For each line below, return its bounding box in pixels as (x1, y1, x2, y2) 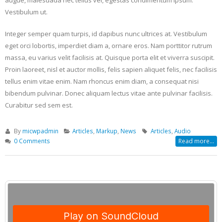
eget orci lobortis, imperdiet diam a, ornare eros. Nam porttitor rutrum (5, 41, 212, 50)
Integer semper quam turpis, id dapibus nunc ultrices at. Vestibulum (5, 29, 207, 38)
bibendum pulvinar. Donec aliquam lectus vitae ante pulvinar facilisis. (5, 88, 213, 98)
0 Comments (13, 136, 50, 145)
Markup (96, 126, 118, 135)
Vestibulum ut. (5, 7, 48, 16)
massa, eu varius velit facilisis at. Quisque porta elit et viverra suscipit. (5, 53, 215, 62)
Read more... (178, 136, 214, 145)
